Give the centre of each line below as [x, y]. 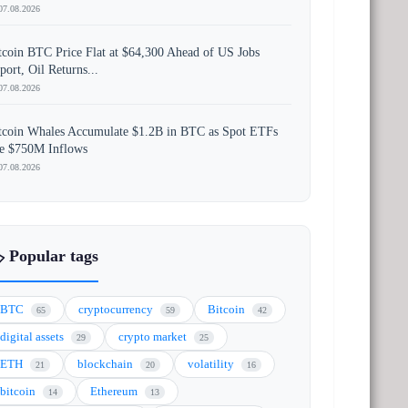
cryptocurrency [117, 309]
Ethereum [116, 391]
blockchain [107, 364]
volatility [213, 364]
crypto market [154, 337]
